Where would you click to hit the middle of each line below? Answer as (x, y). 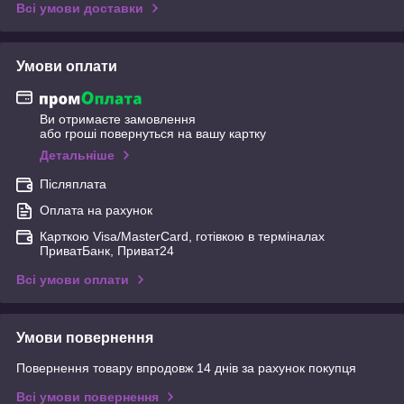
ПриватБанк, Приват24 (107, 250)
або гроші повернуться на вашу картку (153, 133)
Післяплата (73, 184)
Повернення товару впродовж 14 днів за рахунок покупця (186, 367)
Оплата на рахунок (96, 210)
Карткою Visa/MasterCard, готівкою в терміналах (182, 236)
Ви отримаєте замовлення (118, 119)
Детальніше (77, 155)
